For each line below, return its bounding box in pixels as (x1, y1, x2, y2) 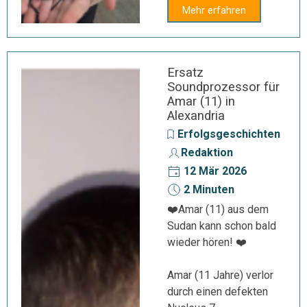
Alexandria (167, 108, 225, 123)
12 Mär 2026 (181, 164, 247, 177)
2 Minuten (181, 183, 234, 196)
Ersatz (167, 65, 204, 80)
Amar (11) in (167, 94, 235, 109)
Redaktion (181, 146, 233, 159)
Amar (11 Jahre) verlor (167, 269, 273, 282)
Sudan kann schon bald (167, 219, 276, 232)
